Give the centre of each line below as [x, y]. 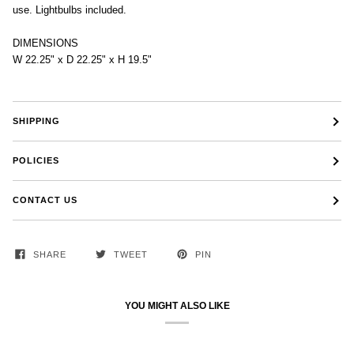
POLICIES [36, 161]
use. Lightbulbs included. [70, 10]
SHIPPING [36, 121]
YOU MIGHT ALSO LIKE [177, 306]
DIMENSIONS [45, 43]
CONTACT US [45, 200]
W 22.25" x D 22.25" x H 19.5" [82, 60]
